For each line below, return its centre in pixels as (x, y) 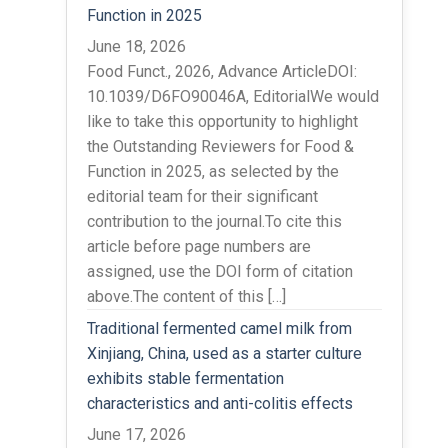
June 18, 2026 (136, 46)
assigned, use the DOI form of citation (219, 271)
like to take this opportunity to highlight (222, 121)
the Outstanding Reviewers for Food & (220, 146)
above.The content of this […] (186, 296)
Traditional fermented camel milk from (219, 328)
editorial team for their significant (202, 196)
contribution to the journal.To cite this (214, 221)
